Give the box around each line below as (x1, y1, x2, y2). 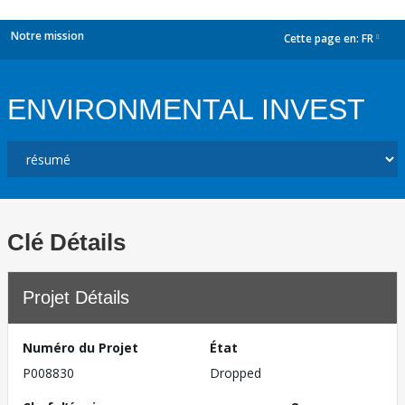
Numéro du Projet (23, 339, 138, 356)
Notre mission (11, 28, 84, 43)
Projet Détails (23, 287, 129, 307)
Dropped (210, 364, 261, 381)
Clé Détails (7, 229, 126, 256)
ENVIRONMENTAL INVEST (7, 93, 365, 126)
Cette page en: (284, 31, 362, 47)
